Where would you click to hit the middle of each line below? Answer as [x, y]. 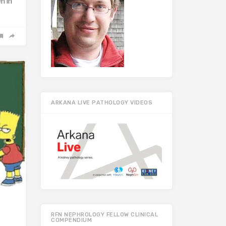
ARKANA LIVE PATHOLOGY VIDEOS [102, 103]
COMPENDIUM [71, 220]
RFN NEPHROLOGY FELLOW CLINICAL [104, 215]
